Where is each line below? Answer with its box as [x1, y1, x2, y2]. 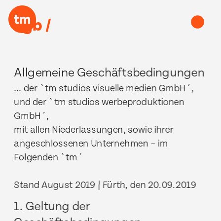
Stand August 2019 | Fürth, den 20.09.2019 [14, 180, 196, 190]
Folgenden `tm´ [14, 152, 83, 162]
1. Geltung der [14, 199, 90, 213]
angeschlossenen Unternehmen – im [14, 138, 168, 148]
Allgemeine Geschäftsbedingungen [14, 66, 205, 79]
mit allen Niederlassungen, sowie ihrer [14, 124, 174, 135]
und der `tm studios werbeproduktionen [14, 97, 184, 107]
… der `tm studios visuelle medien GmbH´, [14, 83, 194, 93]
